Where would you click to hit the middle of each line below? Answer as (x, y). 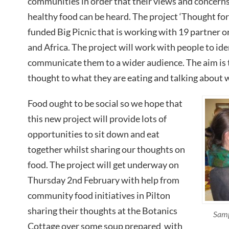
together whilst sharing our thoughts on (106, 150)
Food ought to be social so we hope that (105, 104)
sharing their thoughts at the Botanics (102, 211)
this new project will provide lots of (97, 119)
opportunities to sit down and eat (94, 134)
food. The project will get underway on (103, 165)
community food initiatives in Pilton (99, 196)
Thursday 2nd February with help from (104, 180)
